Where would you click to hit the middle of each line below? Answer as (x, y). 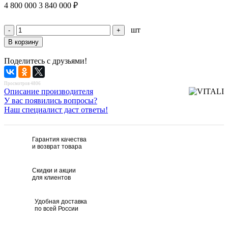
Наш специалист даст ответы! (56, 109)
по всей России (56, 208)
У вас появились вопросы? (51, 100)
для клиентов (51, 177)
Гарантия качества (59, 139)
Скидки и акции (54, 170)
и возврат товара (57, 146)
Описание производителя (49, 91)
